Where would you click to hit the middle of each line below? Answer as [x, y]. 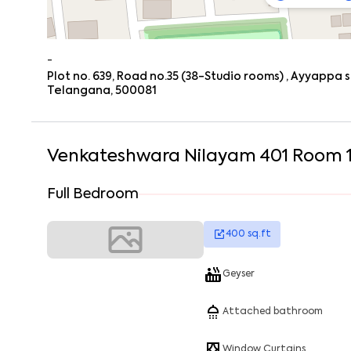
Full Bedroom [93, 194]
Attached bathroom [273, 312]
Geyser [239, 274]
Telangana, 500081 [102, 91]
